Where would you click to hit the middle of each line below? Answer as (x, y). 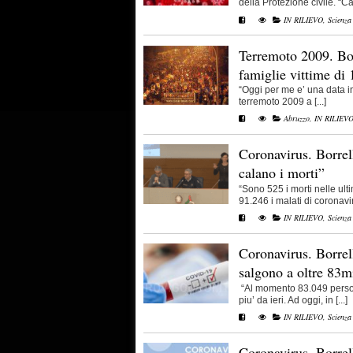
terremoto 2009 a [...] (282, 102)
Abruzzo (297, 119)
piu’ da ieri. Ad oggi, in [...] (293, 301)
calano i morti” (282, 173)
